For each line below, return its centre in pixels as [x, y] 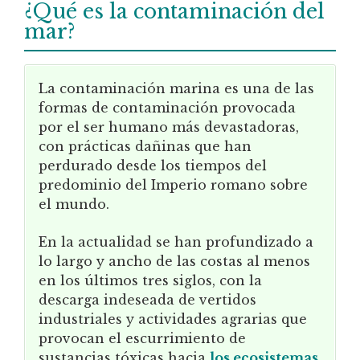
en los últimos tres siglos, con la [150, 280]
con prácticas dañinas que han [145, 147]
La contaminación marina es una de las [176, 89]
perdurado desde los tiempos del [153, 166]
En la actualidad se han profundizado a [176, 241]
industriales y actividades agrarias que [173, 319]
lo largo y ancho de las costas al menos [174, 261]
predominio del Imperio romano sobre [173, 185]
